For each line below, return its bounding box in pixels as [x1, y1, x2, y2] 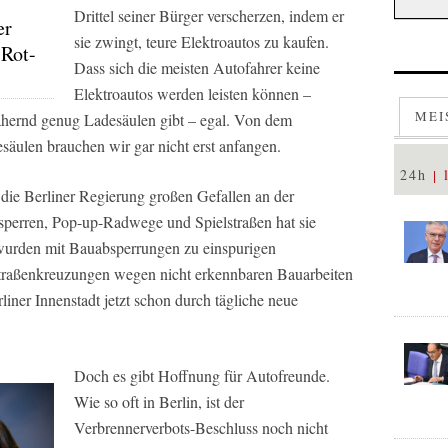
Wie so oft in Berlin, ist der [74, 390, 244, 412]
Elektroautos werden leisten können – [74, 82, 311, 104]
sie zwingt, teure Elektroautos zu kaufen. [74, 30, 329, 52]
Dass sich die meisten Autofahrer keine [74, 56, 320, 78]
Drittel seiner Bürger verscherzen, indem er [74, 4, 344, 26]
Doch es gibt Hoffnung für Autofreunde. [74, 364, 330, 386]
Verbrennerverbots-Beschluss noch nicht [74, 416, 328, 438]
